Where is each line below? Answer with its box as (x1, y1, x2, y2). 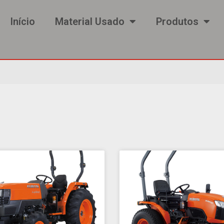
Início (10, 15, 35, 27)
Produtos (156, 15, 198, 27)
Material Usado (55, 15, 124, 27)
